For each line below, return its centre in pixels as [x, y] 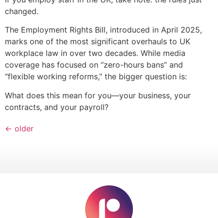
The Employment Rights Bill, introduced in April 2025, [103, 30]
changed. [22, 11]
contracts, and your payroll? [57, 107]
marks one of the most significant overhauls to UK [98, 42]
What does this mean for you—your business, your [98, 95]
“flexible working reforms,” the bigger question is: [96, 77]
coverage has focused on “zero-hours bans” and [94, 65]
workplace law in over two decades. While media [95, 53]
